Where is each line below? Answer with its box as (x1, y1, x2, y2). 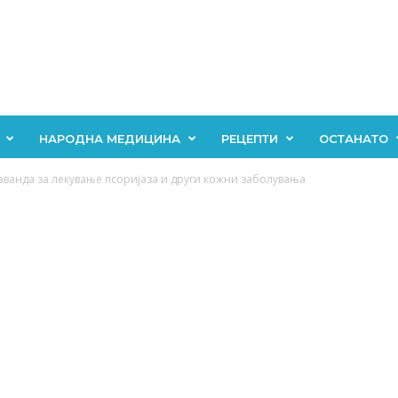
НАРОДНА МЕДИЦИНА (38, 131, 180, 146)
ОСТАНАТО (318, 131, 388, 146)
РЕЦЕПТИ (220, 131, 278, 146)
